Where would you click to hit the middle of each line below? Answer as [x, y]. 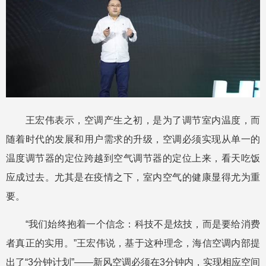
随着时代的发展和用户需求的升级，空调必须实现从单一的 [133, 140]
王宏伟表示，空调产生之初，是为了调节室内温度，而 [133, 121]
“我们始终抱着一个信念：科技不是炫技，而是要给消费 [133, 224]
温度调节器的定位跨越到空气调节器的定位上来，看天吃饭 [133, 159]
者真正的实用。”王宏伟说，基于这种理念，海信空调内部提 [133, 243]
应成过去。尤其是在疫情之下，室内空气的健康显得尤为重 [133, 178]
